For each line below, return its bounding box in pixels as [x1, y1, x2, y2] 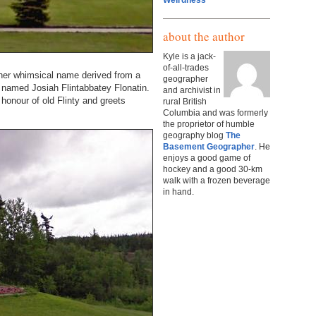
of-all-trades [163, 62, 209, 73]
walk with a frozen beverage [163, 175, 270, 186]
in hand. [163, 186, 194, 197]
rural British [163, 96, 207, 107]
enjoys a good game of [163, 152, 250, 163]
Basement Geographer [163, 141, 255, 152]
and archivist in [163, 85, 221, 95]
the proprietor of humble [163, 119, 255, 129]
